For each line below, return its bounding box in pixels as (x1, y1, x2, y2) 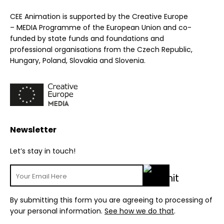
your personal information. (10, 206, 104, 216)
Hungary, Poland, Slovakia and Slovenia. (10, 55, 145, 66)
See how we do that (104, 206, 174, 216)
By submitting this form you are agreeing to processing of (10, 195, 212, 205)
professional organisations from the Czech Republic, (10, 44, 192, 55)
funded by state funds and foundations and (10, 33, 164, 44)
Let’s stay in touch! (10, 146, 75, 156)
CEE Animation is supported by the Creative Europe (10, 11, 188, 22)
